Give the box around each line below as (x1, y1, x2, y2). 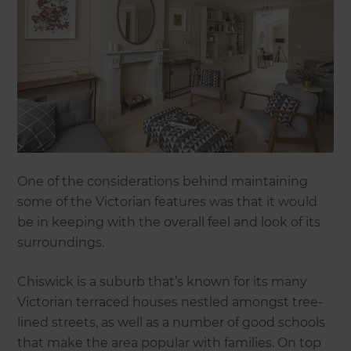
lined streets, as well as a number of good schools (17, 315, 326, 331)
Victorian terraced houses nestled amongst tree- (17, 295, 324, 310)
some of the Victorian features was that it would (17, 194, 318, 210)
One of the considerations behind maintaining (17, 174, 309, 190)
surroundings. (17, 235, 105, 251)
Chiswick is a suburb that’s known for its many (17, 274, 308, 290)
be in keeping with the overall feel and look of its (17, 215, 321, 230)
